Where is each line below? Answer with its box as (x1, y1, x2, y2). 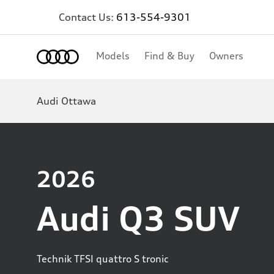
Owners (209, 50, 243, 62)
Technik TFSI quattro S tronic (37, 253, 169, 265)
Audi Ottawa (37, 95, 96, 107)
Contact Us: (59, 11, 116, 23)
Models (96, 50, 130, 62)
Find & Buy (144, 50, 194, 62)
